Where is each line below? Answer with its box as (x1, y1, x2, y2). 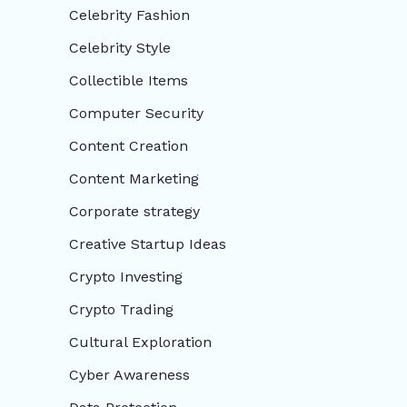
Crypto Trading (69, 300, 174, 318)
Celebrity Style (69, 38, 171, 56)
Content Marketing (69, 169, 199, 187)
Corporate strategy (69, 202, 200, 220)
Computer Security (69, 104, 203, 122)
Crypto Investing (69, 267, 183, 285)
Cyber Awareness (69, 365, 190, 383)
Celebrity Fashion (69, 5, 190, 24)
